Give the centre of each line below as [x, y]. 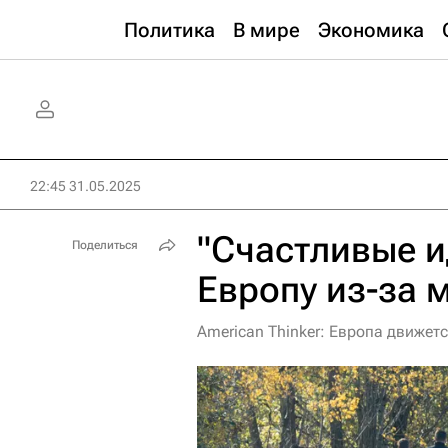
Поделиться [105, 245]
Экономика [371, 30]
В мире [266, 30]
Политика [169, 30]
